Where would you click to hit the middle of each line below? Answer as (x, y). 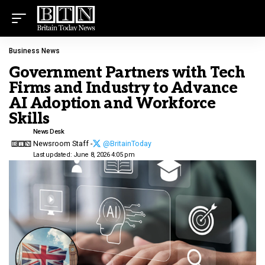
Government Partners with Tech (127, 73)
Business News (34, 51)
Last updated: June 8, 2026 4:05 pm (84, 155)
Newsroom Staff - (62, 143)
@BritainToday (127, 143)
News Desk (49, 132)
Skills (29, 119)
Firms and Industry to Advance (123, 88)
